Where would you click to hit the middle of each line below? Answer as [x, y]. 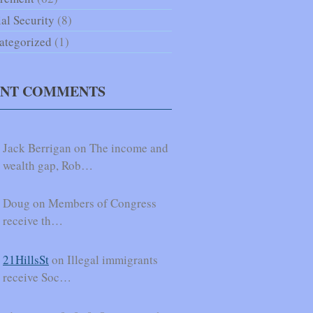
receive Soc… [37, 277]
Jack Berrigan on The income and [86, 148]
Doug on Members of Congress [80, 203]
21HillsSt [26, 260]
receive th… [33, 220]
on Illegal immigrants [103, 260]
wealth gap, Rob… [48, 165]
